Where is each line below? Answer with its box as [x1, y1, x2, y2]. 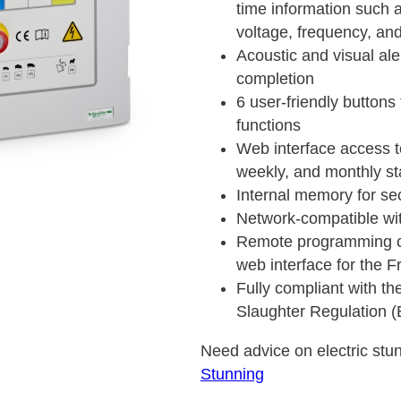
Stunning [200, 365, 264, 383]
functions [236, 116, 301, 134]
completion [236, 70, 314, 88]
